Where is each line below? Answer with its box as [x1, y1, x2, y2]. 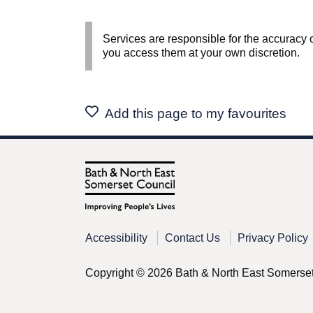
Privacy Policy [238, 232, 308, 245]
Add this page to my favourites [104, 106, 286, 122]
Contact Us [165, 232, 220, 245]
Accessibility [85, 232, 147, 245]
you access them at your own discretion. [103, 47, 300, 59]
